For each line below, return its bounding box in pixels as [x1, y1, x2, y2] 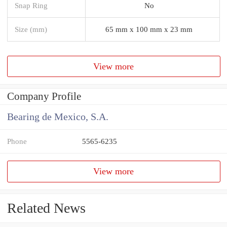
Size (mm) [15, 24, 47, 33]
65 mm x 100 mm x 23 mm [105, 24, 193, 33]
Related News [7, 200, 86, 216]
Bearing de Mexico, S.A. [7, 111, 108, 123]
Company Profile [7, 90, 81, 103]
